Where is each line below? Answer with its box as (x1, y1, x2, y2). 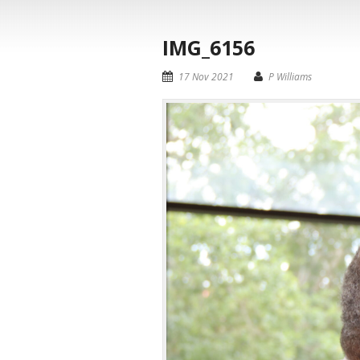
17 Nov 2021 (178, 70, 234, 84)
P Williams (268, 70, 312, 84)
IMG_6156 (162, 34, 255, 61)
